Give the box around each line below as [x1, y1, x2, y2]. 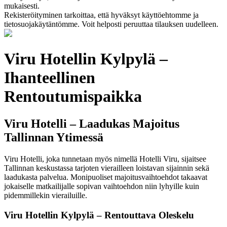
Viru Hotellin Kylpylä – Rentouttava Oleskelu [4, 209, 194, 220]
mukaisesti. [4, 2, 40, 10]
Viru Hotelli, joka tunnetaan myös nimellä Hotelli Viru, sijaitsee [4, 154, 206, 163]
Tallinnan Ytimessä [4, 130, 103, 144]
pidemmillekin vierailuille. [4, 191, 87, 200]
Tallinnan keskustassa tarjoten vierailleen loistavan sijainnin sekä [4, 163, 209, 172]
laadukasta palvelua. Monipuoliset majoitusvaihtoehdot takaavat [4, 172, 207, 181]
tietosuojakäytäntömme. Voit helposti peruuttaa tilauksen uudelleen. [4, 20, 218, 28]
